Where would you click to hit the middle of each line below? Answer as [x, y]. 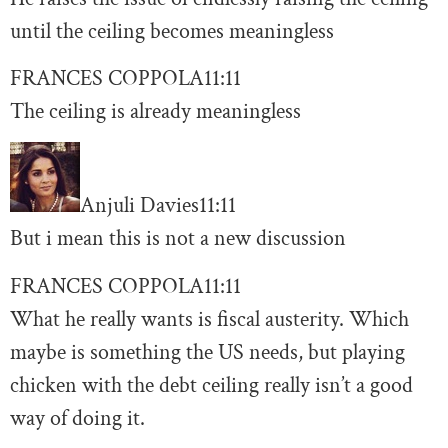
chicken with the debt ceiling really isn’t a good [211, 385]
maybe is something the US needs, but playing [207, 352]
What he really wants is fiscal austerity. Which [209, 319]
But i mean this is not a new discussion [178, 239]
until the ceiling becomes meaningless [172, 31]
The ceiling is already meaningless [155, 111]
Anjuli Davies [139, 206]
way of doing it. [77, 418]
